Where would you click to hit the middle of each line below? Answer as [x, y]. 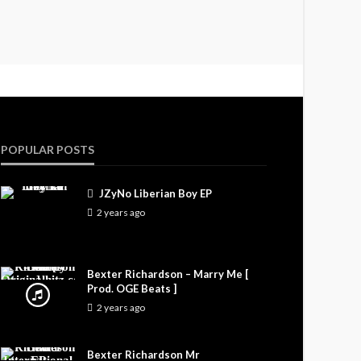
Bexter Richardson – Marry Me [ [168, 274]
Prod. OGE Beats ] [132, 288]
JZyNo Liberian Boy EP [156, 193]
